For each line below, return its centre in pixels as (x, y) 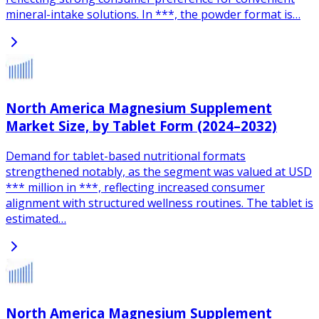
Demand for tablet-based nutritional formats (126, 156)
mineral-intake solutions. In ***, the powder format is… (153, 14)
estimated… (36, 219)
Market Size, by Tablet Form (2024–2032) (141, 126)
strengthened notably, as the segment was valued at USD (159, 172)
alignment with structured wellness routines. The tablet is (159, 203)
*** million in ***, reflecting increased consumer (135, 188)
